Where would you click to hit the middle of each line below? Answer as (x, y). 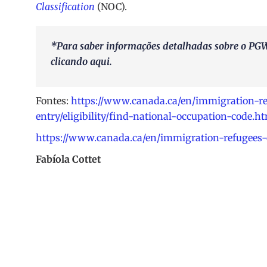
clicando (70, 62)
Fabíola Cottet (68, 159)
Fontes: (53, 101)
